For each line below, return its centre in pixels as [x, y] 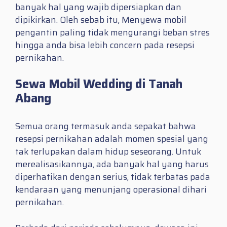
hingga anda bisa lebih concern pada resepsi [105, 45]
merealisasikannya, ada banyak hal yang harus [112, 164]
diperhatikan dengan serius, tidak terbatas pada [113, 177]
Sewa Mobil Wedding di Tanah [99, 84]
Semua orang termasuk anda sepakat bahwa [106, 126]
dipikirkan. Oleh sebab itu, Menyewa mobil [101, 20]
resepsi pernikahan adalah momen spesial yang [112, 139]
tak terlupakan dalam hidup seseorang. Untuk [108, 152]
